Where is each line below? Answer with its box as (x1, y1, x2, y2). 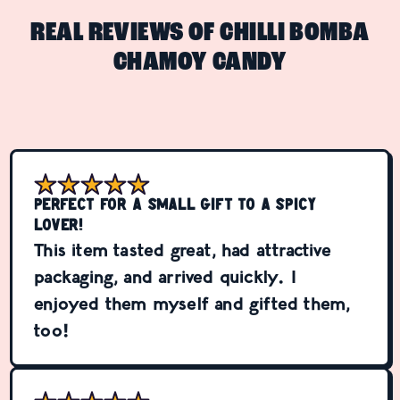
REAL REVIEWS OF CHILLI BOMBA (30, 20, 370, 48)
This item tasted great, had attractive (34, 238, 331, 261)
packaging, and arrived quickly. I (34, 265, 296, 287)
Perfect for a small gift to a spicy (34, 196, 317, 214)
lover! (34, 217, 84, 235)
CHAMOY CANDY (112, 49, 287, 78)
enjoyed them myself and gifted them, (34, 292, 351, 314)
